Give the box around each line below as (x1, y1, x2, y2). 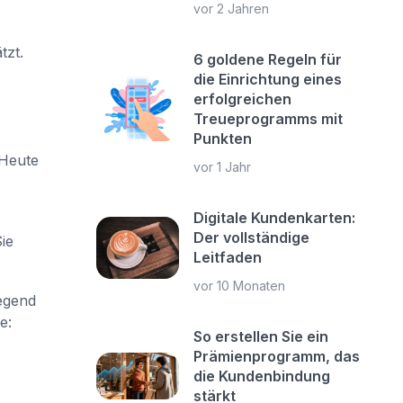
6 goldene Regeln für (193, 50, 343, 68)
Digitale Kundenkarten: (193, 209, 356, 227)
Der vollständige (193, 228, 310, 246)
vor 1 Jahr (193, 159, 252, 175)
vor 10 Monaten (193, 278, 286, 293)
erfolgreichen (193, 90, 292, 108)
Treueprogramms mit (193, 110, 344, 128)
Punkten (193, 130, 253, 148)
